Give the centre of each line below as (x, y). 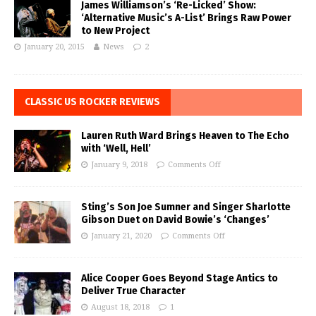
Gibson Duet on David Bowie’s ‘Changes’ (175, 220)
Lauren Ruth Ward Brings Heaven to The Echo (185, 136)
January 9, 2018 (119, 165)
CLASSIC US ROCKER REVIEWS (92, 102)
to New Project (115, 31)
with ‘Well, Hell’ (116, 149)
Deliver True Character (133, 291)
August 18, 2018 (120, 308)
